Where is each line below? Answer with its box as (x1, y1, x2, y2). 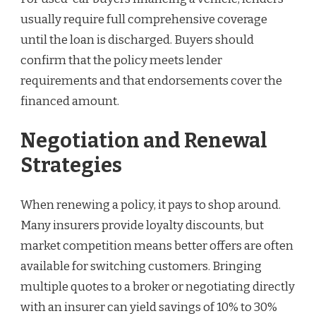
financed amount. (20, 94, 119, 109)
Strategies (20, 152, 122, 178)
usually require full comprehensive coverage (20, 12, 267, 28)
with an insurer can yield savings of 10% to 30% (20, 299, 277, 315)
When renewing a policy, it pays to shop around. (20, 197, 281, 212)
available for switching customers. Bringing (20, 258, 262, 274)
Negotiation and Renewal (20, 128, 267, 153)
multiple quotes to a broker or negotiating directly (20, 279, 295, 294)
